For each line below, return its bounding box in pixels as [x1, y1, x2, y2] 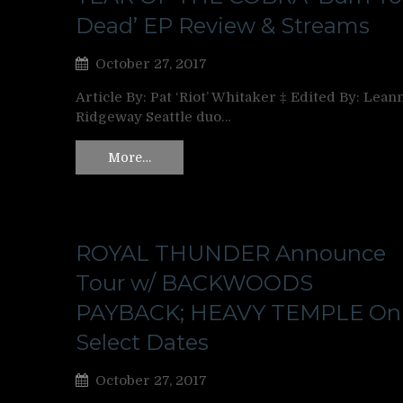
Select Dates [76, 328, 209, 355]
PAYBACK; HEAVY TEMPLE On [76, 299, 401, 326]
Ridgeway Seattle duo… [76, 109, 231, 125]
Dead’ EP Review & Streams [76, 13, 370, 39]
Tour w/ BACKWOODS [76, 269, 313, 296]
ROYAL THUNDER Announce [76, 239, 386, 266]
